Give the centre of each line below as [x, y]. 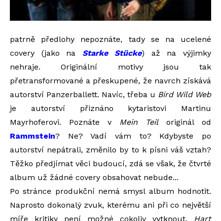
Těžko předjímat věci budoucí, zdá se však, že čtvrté [110, 164]
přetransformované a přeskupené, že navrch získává [110, 81]
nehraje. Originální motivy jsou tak [110, 67]
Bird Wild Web [184, 95]
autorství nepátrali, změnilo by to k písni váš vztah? [110, 150]
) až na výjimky [177, 53]
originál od [185, 122]
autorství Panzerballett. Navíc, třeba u [84, 95]
